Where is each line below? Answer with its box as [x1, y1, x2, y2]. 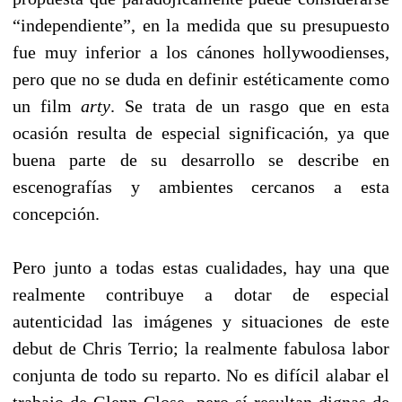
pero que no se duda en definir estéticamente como [13, 68, 389, 89]
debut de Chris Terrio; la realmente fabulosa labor [13, 337, 389, 358]
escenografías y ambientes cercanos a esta [13, 176, 389, 197]
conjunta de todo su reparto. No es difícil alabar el [13, 364, 389, 385]
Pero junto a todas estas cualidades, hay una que [13, 257, 389, 277]
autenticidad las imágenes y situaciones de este [13, 310, 389, 331]
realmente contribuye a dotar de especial [13, 284, 389, 304]
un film [13, 95, 82, 116]
